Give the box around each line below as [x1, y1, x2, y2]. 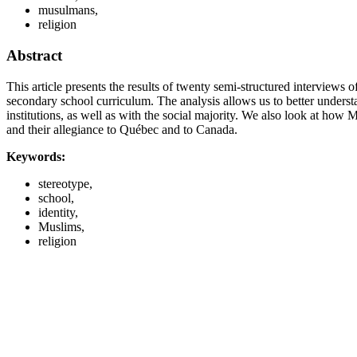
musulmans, [38, 3, 98, 18]
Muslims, [38, 219, 84, 233]
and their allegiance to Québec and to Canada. [6, 122, 237, 136]
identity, [38, 205, 78, 219]
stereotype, [38, 176, 92, 190]
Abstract [6, 46, 62, 64]
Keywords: [6, 149, 65, 163]
